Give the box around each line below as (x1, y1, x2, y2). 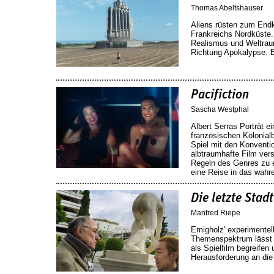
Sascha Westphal (191, 105, 249, 114)
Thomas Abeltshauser (191, 3, 263, 12)
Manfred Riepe (191, 208, 240, 217)
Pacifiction (191, 88, 249, 102)
